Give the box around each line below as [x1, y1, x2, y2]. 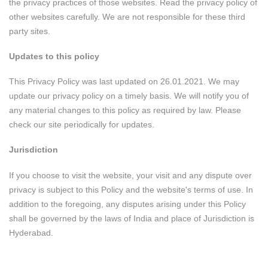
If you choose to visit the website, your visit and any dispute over [9, 170, 252, 180]
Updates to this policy [9, 51, 99, 61]
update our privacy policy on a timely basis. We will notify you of [9, 91, 249, 101]
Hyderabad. [9, 227, 53, 237]
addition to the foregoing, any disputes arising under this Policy [9, 199, 246, 209]
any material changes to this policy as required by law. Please [9, 105, 241, 115]
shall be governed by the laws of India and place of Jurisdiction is [9, 213, 254, 223]
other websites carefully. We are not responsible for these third [9, 11, 245, 22]
